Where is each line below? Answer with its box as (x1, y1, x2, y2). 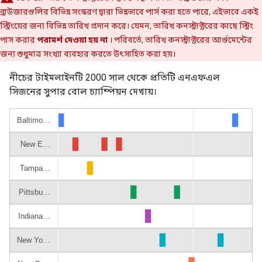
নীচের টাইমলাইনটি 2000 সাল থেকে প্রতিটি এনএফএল (9, 72, 220, 83)
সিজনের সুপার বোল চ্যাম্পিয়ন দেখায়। (9, 86, 157, 97)
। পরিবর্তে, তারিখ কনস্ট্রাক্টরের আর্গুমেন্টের (108, 35, 252, 44)
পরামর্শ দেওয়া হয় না (37, 35, 108, 44)
